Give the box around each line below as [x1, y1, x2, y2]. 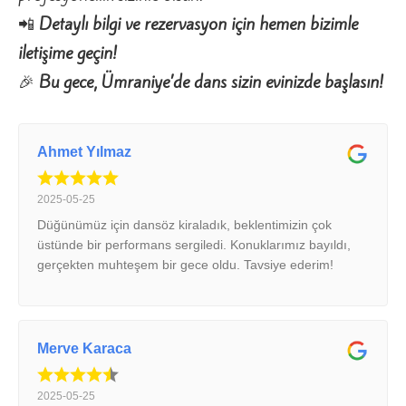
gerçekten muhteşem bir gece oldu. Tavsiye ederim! [37, 256, 333, 272]
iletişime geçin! [18, 40, 117, 64]
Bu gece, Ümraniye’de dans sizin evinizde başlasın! [39, 69, 383, 93]
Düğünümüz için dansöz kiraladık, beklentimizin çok [37, 217, 332, 232]
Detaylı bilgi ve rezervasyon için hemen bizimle [39, 11, 358, 35]
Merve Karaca [37, 340, 131, 356]
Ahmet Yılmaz [37, 143, 131, 159]
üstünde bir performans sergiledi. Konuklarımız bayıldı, [37, 237, 351, 252]
